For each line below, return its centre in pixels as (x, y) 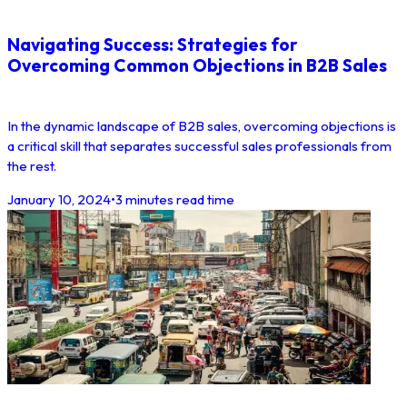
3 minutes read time (175, 200)
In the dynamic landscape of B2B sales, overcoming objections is (202, 126)
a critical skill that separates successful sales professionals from (199, 146)
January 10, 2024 (59, 200)
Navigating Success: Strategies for (153, 44)
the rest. (32, 166)
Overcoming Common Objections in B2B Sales (197, 65)
